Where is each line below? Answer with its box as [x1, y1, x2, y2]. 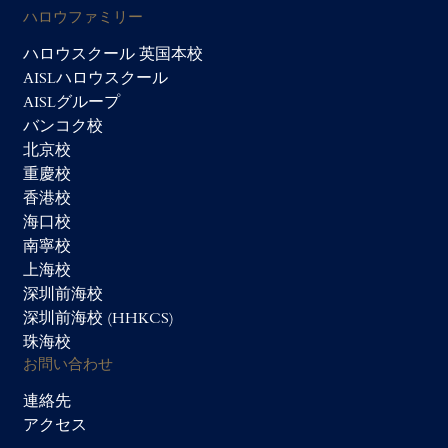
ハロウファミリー [23, 8, 144, 26]
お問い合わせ [23, 355, 114, 373]
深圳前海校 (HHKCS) [23, 312, 175, 329]
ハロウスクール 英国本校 [23, 48, 204, 65]
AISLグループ [23, 96, 121, 113]
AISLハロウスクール [23, 72, 169, 89]
